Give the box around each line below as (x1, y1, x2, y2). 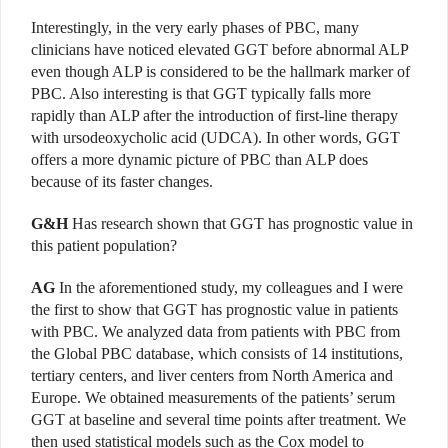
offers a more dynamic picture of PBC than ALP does (31, 150, 368, 168)
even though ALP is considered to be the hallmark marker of (31, 62, 410, 80)
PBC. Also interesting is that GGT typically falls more (31, 84, 371, 102)
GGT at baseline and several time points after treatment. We (31, 410, 406, 428)
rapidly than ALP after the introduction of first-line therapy (31, 106, 398, 124)
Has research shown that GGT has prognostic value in (68, 214, 413, 232)
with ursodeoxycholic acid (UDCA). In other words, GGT (31, 128, 400, 146)
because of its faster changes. (31, 172, 213, 190)
